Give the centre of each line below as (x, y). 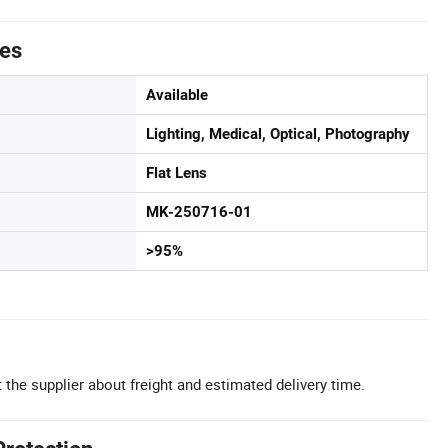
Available (177, 95)
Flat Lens (176, 173)
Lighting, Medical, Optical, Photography (278, 134)
